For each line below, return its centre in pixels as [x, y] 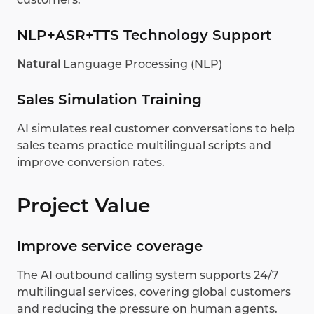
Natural [40, 64]
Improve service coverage [110, 246]
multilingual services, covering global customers [154, 292]
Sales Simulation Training [109, 100]
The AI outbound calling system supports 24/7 [148, 275]
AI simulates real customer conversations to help [156, 129]
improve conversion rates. [91, 163]
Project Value [83, 206]
